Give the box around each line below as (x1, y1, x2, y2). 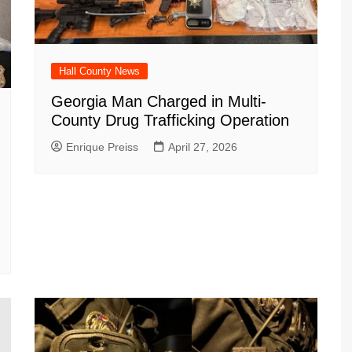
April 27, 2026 (168, 140, 237, 153)
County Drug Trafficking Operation (51, 111, 289, 129)
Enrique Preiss (66, 140, 138, 153)
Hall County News (59, 64, 140, 77)
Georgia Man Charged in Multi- (51, 92, 266, 110)
